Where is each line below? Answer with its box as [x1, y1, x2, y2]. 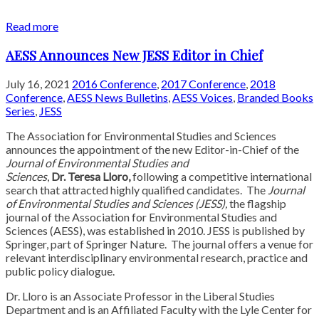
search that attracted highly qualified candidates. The [6, 183, 266, 197]
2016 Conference [72, 77, 157, 91]
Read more [6, 19, 58, 33]
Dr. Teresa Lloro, [51, 169, 130, 184]
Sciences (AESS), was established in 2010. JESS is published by [6, 224, 305, 238]
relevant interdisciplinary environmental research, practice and [6, 251, 308, 265]
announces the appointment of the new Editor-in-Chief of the [6, 142, 299, 157]
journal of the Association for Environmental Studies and [6, 210, 277, 224]
